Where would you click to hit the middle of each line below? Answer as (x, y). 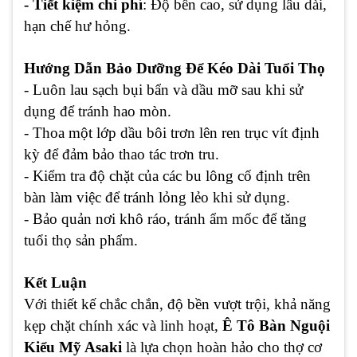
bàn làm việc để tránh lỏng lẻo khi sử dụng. (157, 197)
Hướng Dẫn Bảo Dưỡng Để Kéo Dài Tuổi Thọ (175, 68)
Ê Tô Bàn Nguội (276, 325)
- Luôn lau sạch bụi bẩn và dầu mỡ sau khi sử (163, 89)
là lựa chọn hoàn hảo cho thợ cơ (222, 347)
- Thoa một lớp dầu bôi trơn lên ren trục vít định (172, 132)
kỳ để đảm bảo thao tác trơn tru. (122, 154)
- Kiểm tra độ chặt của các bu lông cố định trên (167, 175)
